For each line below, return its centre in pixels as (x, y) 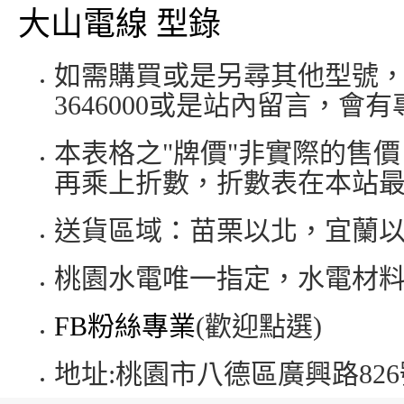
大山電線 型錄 (119, 24)
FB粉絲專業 (125, 326)
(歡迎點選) (259, 326)
